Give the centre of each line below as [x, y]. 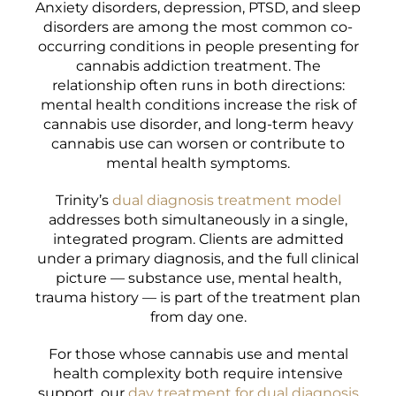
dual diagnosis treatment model [226, 200]
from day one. [198, 317]
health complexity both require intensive [198, 373]
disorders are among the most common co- [198, 27]
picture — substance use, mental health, [198, 278]
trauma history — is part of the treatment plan [198, 297]
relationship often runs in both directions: [198, 85]
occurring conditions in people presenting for [198, 46]
